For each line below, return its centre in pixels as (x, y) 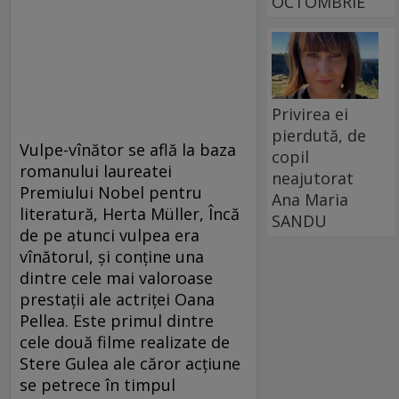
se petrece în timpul (98, 385)
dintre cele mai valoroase (116, 278)
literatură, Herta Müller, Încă (130, 214)
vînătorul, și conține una (112, 257)
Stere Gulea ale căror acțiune (130, 364)
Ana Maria (310, 199)
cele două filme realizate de (125, 342)
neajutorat (313, 178)
